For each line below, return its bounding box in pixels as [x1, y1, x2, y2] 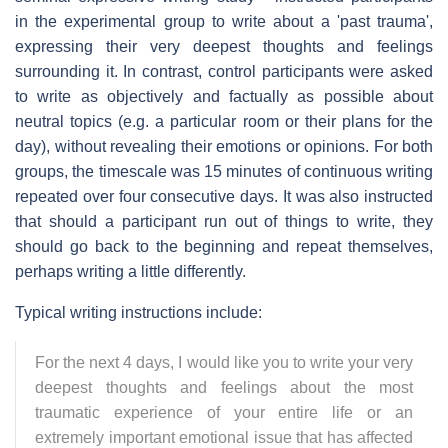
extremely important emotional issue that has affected [35, 428, 413, 446]
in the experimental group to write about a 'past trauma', [15, 12, 433, 30]
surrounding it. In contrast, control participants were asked [15, 62, 433, 80]
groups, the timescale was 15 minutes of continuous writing [15, 162, 433, 180]
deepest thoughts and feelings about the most [35, 378, 413, 396]
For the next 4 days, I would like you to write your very [35, 353, 413, 371]
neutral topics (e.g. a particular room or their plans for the [15, 112, 433, 130]
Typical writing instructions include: [15, 303, 262, 321]
